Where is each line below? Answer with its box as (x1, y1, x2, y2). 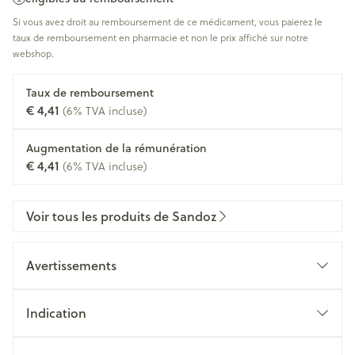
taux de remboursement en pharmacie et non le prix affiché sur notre (13, 30, 308, 44)
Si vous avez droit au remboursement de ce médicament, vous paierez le (13, 14, 323, 29)
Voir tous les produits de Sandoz (26, 207, 216, 225)
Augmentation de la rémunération (26, 140, 207, 156)
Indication (26, 303, 86, 322)
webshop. (13, 46, 54, 60)
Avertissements (26, 256, 116, 274)
